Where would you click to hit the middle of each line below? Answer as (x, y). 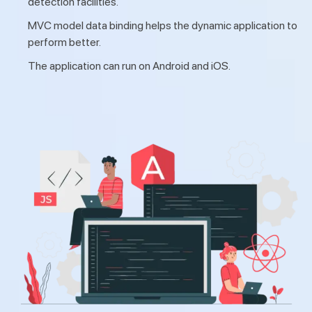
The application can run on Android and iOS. (129, 65)
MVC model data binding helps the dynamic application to (163, 25)
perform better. (64, 42)
